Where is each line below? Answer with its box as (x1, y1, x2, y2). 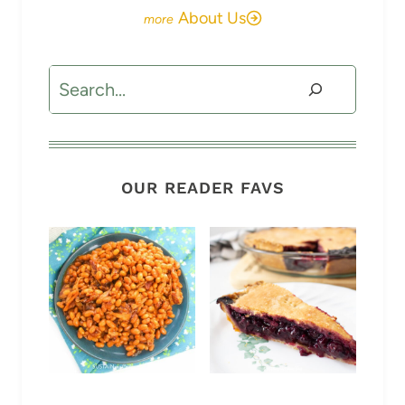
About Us (177, 8, 246, 29)
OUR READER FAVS (120, 178, 285, 198)
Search (48, 70, 104, 92)
